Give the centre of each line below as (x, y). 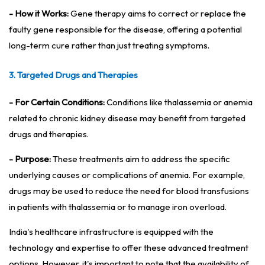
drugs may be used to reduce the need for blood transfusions (129, 191)
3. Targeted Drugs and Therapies (73, 75)
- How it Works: (39, 14)
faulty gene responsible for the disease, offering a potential (125, 30)
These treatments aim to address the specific (141, 159)
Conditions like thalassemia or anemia (179, 102)
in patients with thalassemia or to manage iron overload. (118, 207)
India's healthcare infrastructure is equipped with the (111, 232)
